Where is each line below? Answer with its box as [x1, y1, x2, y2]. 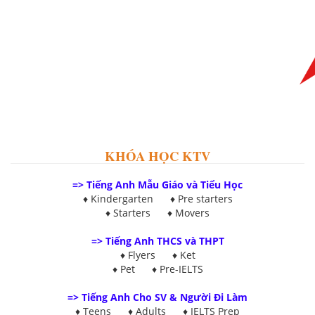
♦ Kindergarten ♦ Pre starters [82, 191, 233, 205]
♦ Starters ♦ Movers [105, 205, 210, 219]
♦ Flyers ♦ [120, 247, 180, 262]
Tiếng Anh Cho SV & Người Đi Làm [82, 290, 247, 304]
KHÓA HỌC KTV [105, 146, 210, 165]
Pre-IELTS [159, 262, 203, 276]
